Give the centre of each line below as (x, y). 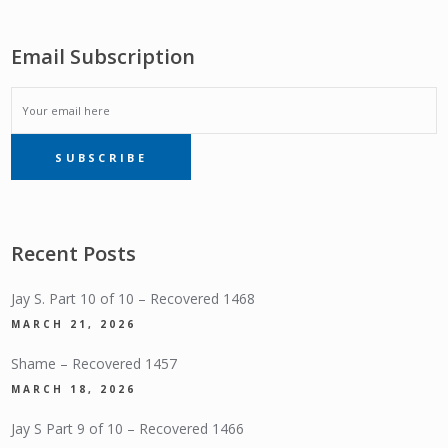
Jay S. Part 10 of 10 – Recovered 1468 (133, 299)
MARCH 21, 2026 (74, 324)
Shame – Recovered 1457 (94, 364)
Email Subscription (103, 57)
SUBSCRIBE (101, 157)
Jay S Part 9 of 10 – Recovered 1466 (128, 429)
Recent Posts (74, 254)
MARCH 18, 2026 (74, 389)
